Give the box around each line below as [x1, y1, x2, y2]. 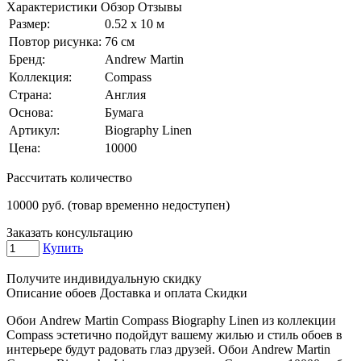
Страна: [9, 87, 52, 102]
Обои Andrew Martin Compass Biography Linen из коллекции [6, 313, 336, 327]
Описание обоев [6, 285, 97, 300]
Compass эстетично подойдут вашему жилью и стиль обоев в [6, 327, 342, 342]
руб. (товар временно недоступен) [39, 197, 230, 212]
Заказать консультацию [6, 225, 133, 239]
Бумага [105, 105, 143, 119]
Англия [105, 87, 146, 102]
